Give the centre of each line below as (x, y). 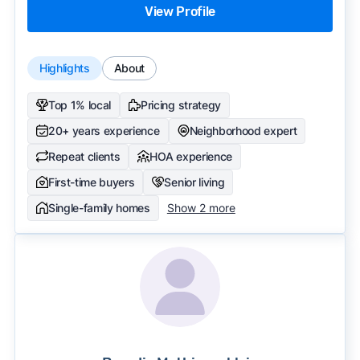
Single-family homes (99, 207)
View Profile (180, 11)
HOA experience (191, 156)
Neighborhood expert (243, 130)
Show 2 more (201, 207)
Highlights (64, 67)
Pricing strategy (181, 104)
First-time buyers (91, 182)
